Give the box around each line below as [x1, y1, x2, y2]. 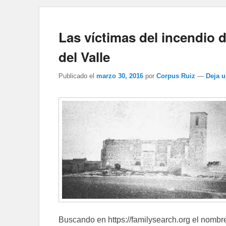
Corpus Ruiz [156, 72, 195, 80]
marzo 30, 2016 [96, 72, 143, 80]
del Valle [59, 47, 110, 67]
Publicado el [59, 72, 94, 80]
